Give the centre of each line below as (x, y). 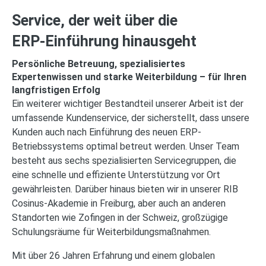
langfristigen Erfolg (56, 90)
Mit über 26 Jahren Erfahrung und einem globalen (113, 255)
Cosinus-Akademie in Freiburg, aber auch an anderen (119, 203)
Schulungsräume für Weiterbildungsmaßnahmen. (111, 232)
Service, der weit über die (95, 20)
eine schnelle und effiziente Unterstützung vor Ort (116, 175)
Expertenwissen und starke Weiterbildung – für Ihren (129, 77)
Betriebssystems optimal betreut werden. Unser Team (126, 146)
